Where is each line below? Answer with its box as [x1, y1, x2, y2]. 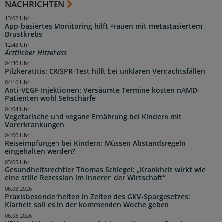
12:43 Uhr [5, 41, 30, 49]
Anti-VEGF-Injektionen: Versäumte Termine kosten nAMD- [5, 85, 200, 95]
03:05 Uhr [5, 159, 30, 166]
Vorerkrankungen [5, 120, 64, 129]
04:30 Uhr [5, 60, 30, 67]
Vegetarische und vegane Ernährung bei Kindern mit [5, 112, 182, 121]
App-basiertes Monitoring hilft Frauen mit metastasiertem [5, 21, 202, 31]
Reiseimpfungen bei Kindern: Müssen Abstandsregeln [5, 139, 186, 148]
